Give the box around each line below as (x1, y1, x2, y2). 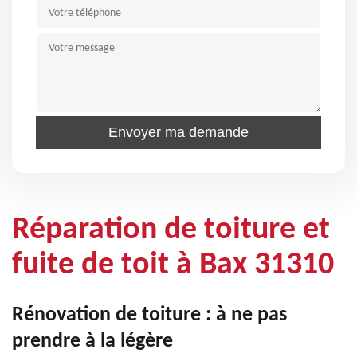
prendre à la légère (12, 331, 173, 352)
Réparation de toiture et (12, 214, 330, 246)
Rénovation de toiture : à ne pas (12, 304, 287, 326)
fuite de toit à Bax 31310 (12, 249, 334, 281)
